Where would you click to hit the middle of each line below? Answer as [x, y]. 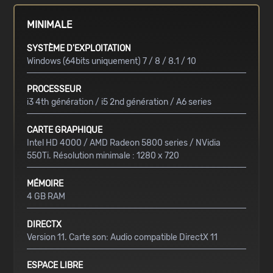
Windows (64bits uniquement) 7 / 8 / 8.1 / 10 [112, 62]
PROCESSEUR [54, 90]
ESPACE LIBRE [55, 266]
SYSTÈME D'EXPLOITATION [79, 49]
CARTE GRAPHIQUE [65, 130]
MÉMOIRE [45, 184]
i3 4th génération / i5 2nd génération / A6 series [119, 102]
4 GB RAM [46, 197]
